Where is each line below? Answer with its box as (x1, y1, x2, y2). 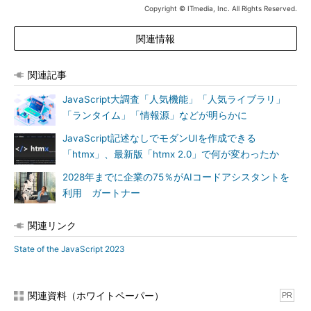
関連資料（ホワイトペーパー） (28, 289, 164, 301)
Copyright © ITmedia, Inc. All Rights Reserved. (144, 4, 297, 12)
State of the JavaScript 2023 (14, 244, 125, 254)
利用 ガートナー (62, 187, 140, 199)
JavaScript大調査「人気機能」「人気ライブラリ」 (62, 94, 285, 105)
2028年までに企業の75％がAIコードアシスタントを (62, 171, 289, 183)
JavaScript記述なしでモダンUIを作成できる (62, 133, 256, 144)
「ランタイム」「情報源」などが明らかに (62, 110, 247, 121)
